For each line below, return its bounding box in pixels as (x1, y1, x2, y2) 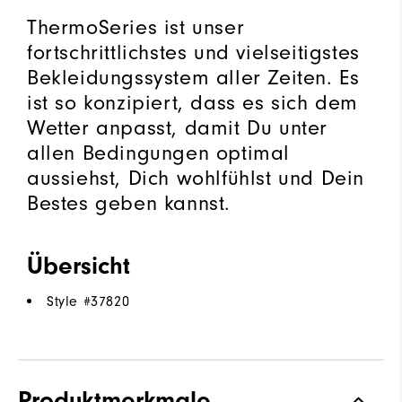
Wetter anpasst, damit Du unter (27, 114, 328, 140)
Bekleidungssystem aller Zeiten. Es (27, 64, 360, 90)
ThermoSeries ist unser (27, 13, 245, 39)
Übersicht (27, 250, 130, 280)
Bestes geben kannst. (27, 189, 232, 215)
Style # (47, 293, 92, 310)
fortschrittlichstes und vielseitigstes (27, 39, 360, 65)
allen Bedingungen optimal (27, 139, 291, 165)
